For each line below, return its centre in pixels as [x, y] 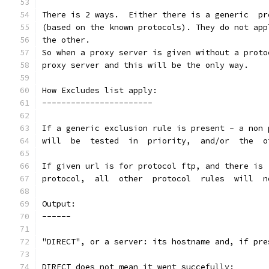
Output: [59, 204]
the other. [66, 40]
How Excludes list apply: [100, 90]
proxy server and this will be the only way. [145, 65]
